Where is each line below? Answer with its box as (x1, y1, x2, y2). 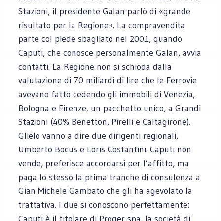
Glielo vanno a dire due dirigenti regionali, (18, 130, 179, 141)
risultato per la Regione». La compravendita (18, 19, 185, 31)
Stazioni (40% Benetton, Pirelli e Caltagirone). (18, 116, 191, 127)
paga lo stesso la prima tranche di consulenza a (18, 171, 201, 183)
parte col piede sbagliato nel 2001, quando (18, 33, 183, 44)
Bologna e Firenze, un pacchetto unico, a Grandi (18, 102, 201, 113)
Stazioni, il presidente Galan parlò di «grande (18, 5, 191, 17)
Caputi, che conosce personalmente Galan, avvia (18, 47, 202, 58)
